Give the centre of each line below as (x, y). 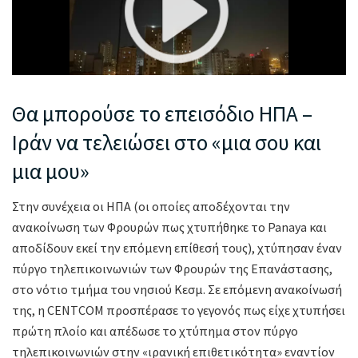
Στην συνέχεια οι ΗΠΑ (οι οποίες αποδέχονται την (151, 207)
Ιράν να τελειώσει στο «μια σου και (167, 142)
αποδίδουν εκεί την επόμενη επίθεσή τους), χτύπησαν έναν (177, 248)
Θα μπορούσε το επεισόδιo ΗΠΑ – (162, 113)
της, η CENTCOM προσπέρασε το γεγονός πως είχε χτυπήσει (179, 310)
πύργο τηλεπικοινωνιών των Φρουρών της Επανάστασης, (172, 269)
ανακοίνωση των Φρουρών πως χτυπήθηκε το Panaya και (169, 227)
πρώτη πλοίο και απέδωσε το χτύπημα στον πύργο (155, 331)
